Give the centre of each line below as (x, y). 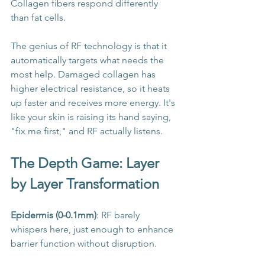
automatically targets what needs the (88, 60)
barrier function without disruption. (84, 244)
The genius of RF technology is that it (90, 46)
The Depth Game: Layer (87, 163)
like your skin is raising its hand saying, (92, 117)
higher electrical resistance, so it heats (91, 89)
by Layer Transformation (85, 184)
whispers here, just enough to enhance (93, 230)
